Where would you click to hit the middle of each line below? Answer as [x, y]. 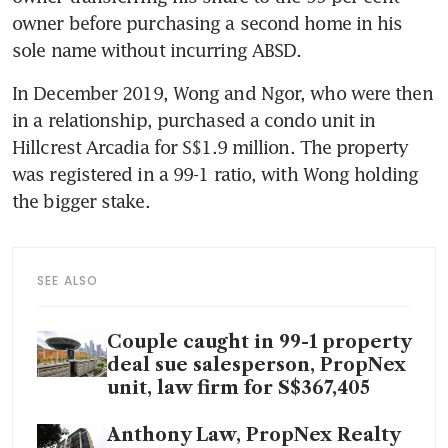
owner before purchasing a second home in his [207, 22]
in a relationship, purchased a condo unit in [194, 119]
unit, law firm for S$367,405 [238, 387]
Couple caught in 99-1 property [259, 341]
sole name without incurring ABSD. [157, 49]
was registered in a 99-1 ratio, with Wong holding [215, 173]
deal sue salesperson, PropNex [256, 364]
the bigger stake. [81, 200]
